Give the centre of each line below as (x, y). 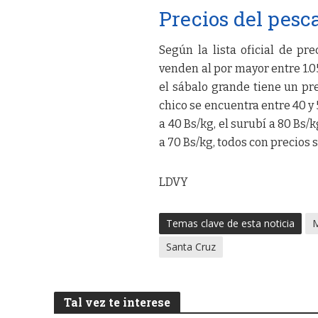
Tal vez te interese (117, 302)
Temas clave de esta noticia (231, 223)
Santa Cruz (191, 246)
